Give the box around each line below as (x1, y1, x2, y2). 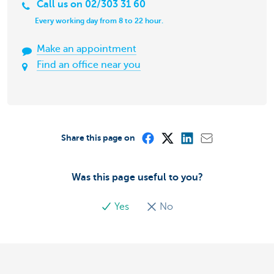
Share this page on (61, 132, 135, 143)
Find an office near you (37, 59, 141, 71)
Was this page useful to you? (71, 171, 203, 183)
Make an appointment (37, 43, 136, 55)
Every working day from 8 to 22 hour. (35, 17, 163, 26)
